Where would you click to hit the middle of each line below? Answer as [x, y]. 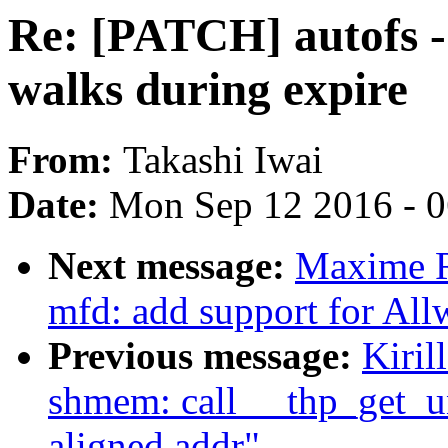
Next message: [171, 266]
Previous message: [205, 356]
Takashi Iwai [223, 160]
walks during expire [208, 89]
